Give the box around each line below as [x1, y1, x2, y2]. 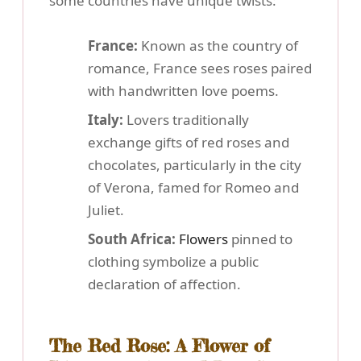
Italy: [88, 110, 123, 129]
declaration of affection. [88, 274, 241, 293]
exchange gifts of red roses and [88, 132, 289, 151]
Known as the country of [138, 35, 298, 55]
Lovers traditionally [123, 110, 249, 129]
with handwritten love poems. [88, 81, 279, 100]
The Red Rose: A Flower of [49, 334, 270, 357]
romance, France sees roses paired [88, 58, 312, 77]
